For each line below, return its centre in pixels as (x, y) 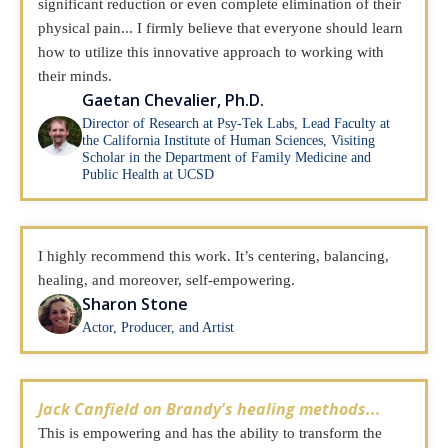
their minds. (75, 76)
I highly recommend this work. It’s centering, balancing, (213, 256)
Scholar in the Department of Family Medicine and (227, 157)
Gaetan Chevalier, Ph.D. (173, 100)
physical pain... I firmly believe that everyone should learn (220, 28)
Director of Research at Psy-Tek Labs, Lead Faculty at (236, 123)
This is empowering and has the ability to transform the (210, 433)
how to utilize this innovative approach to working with (211, 52)
